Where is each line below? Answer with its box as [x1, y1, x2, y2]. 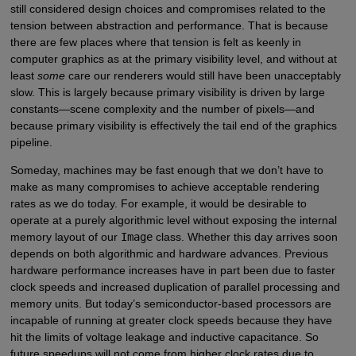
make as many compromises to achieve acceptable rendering [10, 180, 319, 194]
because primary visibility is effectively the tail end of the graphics [10, 119, 337, 133]
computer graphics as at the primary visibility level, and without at [10, 52, 337, 66]
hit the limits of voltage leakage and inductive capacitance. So [10, 331, 319, 344]
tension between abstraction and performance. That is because [10, 19, 328, 33]
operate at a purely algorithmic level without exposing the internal [10, 214, 337, 227]
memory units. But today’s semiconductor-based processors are [10, 297, 331, 311]
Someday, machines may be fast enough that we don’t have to [10, 164, 323, 177]
